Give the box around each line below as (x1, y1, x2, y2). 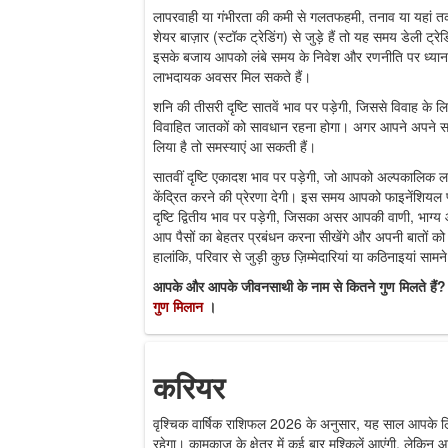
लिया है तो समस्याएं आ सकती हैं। (153, 135, 316, 156)
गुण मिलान (153, 295, 207, 316)
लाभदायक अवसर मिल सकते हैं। (153, 65, 311, 86)
